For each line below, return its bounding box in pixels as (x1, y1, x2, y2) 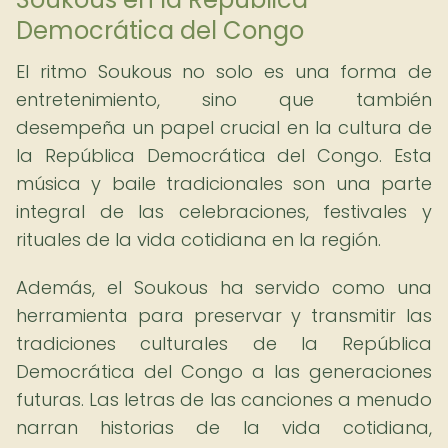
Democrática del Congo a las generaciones (16, 359, 432, 384)
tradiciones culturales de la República (16, 331, 432, 356)
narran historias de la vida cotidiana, (16, 415, 432, 440)
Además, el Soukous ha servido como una (16, 275, 432, 300)
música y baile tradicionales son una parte (16, 171, 432, 196)
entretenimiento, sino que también (16, 87, 432, 112)
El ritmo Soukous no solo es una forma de (16, 59, 432, 84)
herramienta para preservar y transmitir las (16, 303, 432, 328)
